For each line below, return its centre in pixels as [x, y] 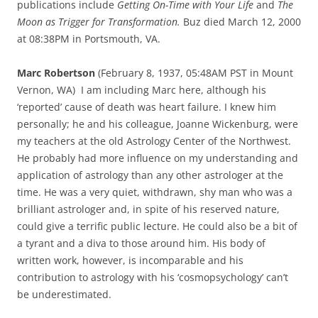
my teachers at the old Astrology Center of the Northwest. [154, 141]
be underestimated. [64, 294]
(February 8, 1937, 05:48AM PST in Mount [196, 72]
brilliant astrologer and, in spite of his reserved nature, [148, 209]
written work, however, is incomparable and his [130, 260]
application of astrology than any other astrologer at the [150, 175]
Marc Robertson [57, 72]
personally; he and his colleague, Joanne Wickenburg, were [158, 124]
